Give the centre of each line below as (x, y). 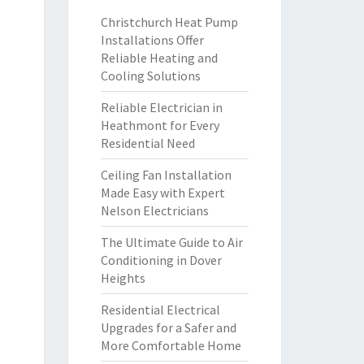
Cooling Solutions (150, 76)
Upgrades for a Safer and (168, 327)
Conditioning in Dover (161, 260)
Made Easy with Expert (162, 193)
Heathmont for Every (160, 125)
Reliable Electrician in (161, 107)
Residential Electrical (160, 310)
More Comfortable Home (171, 345)
